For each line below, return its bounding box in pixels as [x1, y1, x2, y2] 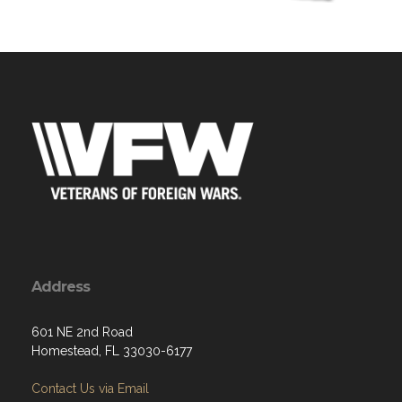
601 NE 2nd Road [31, 325, 133, 339]
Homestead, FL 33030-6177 [31, 344, 192, 358]
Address [31, 278, 90, 295]
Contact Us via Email [31, 381, 149, 396]
